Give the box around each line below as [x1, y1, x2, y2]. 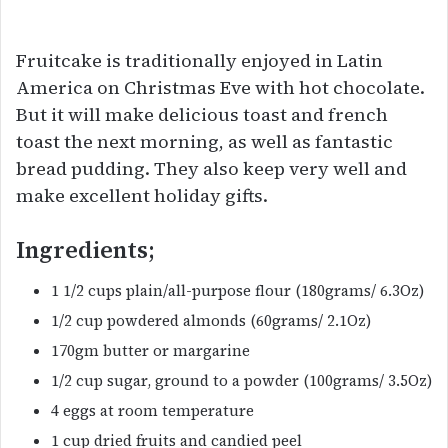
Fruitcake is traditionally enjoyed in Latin [16, 48, 383, 74]
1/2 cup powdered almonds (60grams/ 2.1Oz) [51, 309, 371, 331]
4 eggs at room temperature [51, 399, 254, 421]
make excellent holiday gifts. [16, 183, 268, 209]
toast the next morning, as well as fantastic [16, 129, 393, 155]
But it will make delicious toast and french [16, 102, 388, 128]
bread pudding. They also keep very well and [16, 156, 407, 182]
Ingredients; [16, 234, 155, 267]
